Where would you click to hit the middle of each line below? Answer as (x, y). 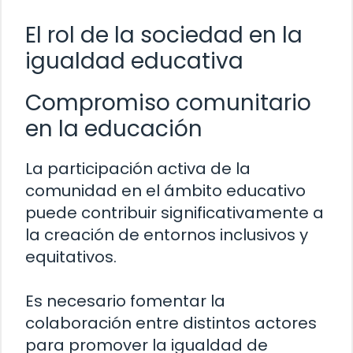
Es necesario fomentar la (125, 301)
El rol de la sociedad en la (164, 35)
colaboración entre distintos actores (171, 323)
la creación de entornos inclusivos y (167, 234)
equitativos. (71, 256)
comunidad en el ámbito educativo (165, 190)
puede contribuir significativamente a (175, 212)
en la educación (114, 128)
